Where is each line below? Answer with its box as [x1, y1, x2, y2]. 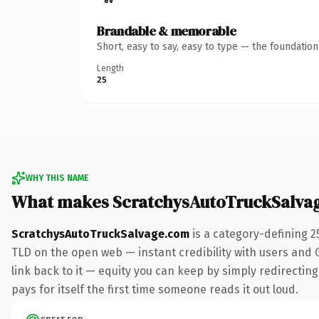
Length [97, 63, 124, 73]
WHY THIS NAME [26, 172, 88, 183]
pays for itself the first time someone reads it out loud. [11, 282, 298, 296]
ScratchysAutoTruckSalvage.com [11, 226, 189, 241]
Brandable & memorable [97, 21, 236, 40]
